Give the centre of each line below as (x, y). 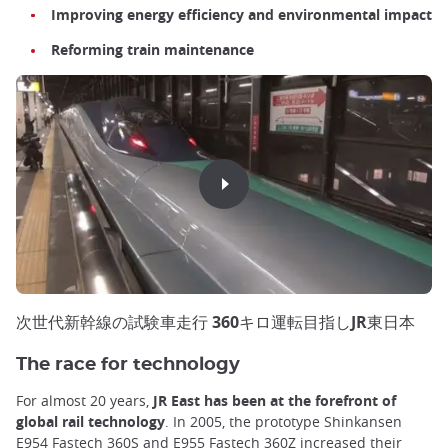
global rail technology (90, 421)
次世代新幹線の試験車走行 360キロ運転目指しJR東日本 (215, 321)
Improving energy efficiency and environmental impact (241, 15)
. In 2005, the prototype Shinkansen (283, 421)
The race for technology (128, 364)
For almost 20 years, (84, 400)
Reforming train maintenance (152, 50)
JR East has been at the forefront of (274, 400)
